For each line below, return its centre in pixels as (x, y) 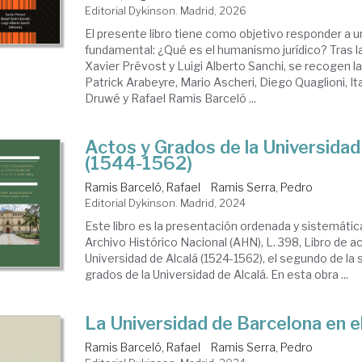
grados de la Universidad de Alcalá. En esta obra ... (217, 274)
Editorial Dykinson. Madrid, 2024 (166, 203)
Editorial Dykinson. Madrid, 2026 (166, 11)
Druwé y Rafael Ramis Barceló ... (171, 98)
